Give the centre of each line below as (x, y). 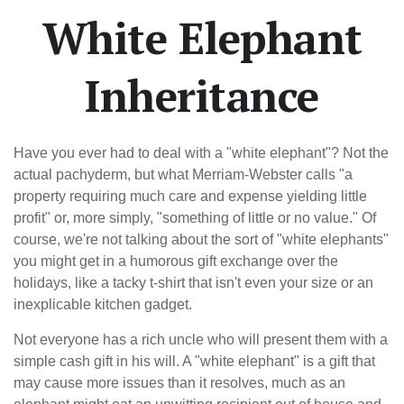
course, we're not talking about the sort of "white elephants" (201, 239)
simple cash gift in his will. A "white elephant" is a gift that (194, 361)
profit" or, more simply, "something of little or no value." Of (195, 218)
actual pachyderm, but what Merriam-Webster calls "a (183, 174)
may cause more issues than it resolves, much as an (179, 383)
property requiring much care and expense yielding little (190, 196)
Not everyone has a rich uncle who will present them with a (201, 340)
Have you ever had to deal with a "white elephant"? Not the (201, 153)
